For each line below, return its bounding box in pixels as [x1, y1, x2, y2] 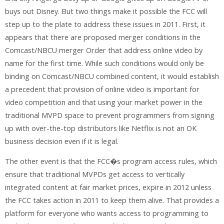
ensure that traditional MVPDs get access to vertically [5, 169, 184, 179]
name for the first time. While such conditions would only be [5, 58, 204, 68]
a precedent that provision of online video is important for [5, 84, 199, 94]
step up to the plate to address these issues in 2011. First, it [5, 19, 205, 29]
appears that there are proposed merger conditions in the [5, 32, 200, 42]
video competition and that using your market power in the [5, 97, 202, 107]
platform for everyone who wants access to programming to [5, 208, 208, 218]
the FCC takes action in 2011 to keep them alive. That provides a [5, 195, 219, 205]
